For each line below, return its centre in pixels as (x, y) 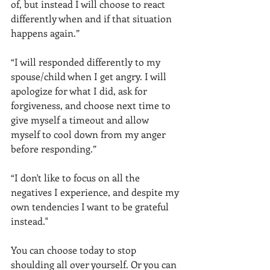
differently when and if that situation (93, 18)
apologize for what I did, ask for (80, 91)
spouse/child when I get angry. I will (90, 76)
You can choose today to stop (75, 250)
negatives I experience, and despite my (96, 192)
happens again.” (45, 33)
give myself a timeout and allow (81, 120)
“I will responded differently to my (87, 62)
